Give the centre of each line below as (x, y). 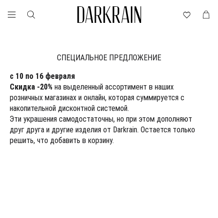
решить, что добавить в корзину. (62, 140)
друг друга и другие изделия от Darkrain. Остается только (102, 130)
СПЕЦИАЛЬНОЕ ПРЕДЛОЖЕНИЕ (109, 58)
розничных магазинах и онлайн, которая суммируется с (97, 98)
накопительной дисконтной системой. (69, 108)
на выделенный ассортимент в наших (113, 87)
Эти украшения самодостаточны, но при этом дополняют (101, 119)
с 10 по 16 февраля (42, 76)
